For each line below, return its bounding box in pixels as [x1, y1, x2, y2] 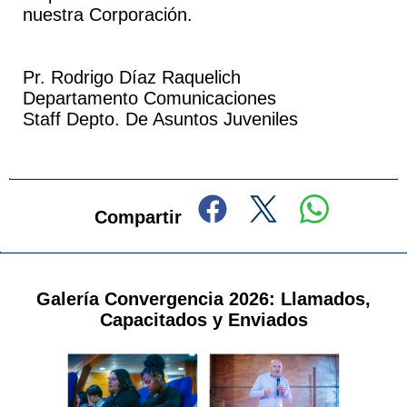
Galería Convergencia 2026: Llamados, [36, 289, 371, 309]
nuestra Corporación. [22, 5, 193, 25]
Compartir [78, 207, 182, 227]
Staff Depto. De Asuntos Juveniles [22, 109, 298, 129]
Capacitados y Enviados [99, 310, 308, 330]
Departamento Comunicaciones [22, 88, 276, 108]
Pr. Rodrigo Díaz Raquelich [22, 67, 241, 87]
